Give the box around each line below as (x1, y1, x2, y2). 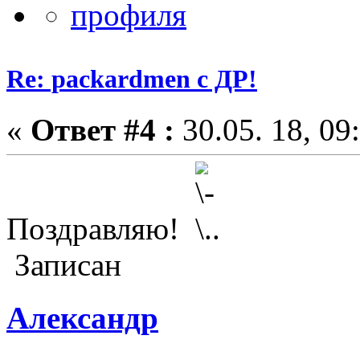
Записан (6, 247, 121, 282)
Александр (6, 300, 158, 335)
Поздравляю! (6, 211, 195, 246)
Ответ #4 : (31, 112, 174, 147)
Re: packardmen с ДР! (6, 63, 257, 93)
